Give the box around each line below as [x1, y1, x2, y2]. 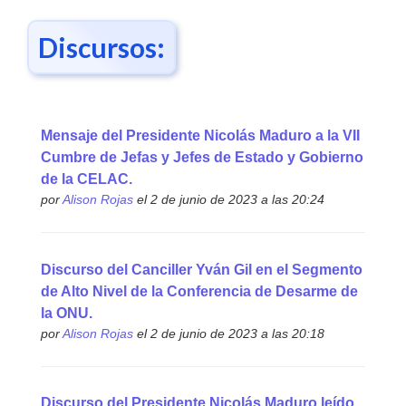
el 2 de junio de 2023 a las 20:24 [132, 192, 324, 208]
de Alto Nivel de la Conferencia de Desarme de [40, 283, 358, 299]
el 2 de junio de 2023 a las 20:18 [132, 325, 324, 341]
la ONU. [40, 304, 92, 321]
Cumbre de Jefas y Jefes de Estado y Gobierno [40, 150, 363, 166]
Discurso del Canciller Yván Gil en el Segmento [40, 261, 362, 277]
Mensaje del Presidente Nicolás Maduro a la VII [40, 128, 360, 144]
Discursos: [38, 30, 165, 63]
